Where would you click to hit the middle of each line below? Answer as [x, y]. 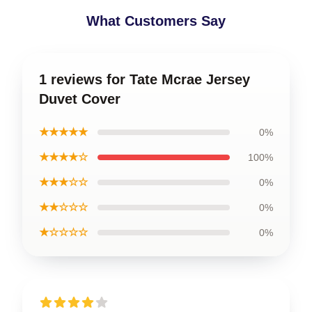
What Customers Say [156, 21]
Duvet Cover [80, 99]
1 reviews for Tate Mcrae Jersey [145, 79]
